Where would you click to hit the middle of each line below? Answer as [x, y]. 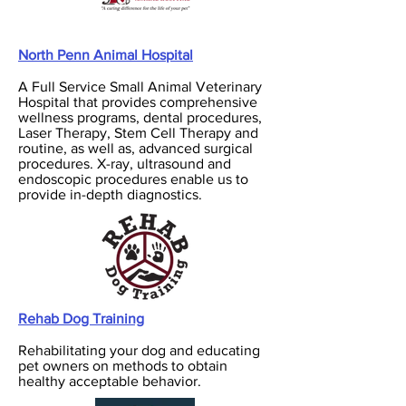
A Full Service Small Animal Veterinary [140, 87]
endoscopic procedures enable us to [133, 179]
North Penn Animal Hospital [106, 55]
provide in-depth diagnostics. [110, 194]
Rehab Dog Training [81, 319]
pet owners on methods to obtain [123, 366]
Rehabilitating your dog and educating [139, 350]
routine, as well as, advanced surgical [135, 148]
